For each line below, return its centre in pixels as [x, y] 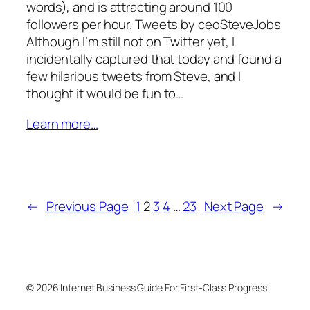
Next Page [234, 206]
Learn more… [62, 124]
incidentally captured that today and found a [154, 58]
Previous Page [87, 206]
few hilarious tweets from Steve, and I [134, 76]
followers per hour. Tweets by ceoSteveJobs [154, 24]
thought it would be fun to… [105, 93]
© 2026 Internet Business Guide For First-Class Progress [147, 288]
